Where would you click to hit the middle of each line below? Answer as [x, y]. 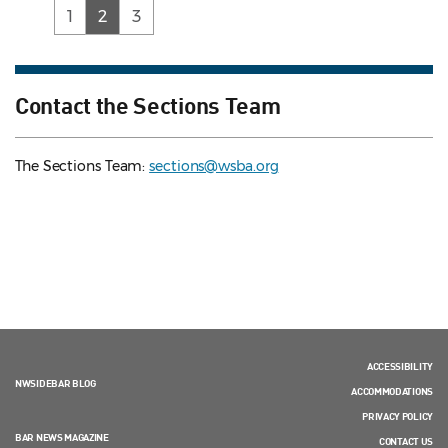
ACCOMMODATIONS [392, 391]
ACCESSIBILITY [399, 366]
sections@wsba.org [214, 166]
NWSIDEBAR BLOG [55, 383]
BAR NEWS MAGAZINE [62, 437]
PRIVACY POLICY [397, 416]
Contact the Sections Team [148, 104]
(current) [138, 16]
